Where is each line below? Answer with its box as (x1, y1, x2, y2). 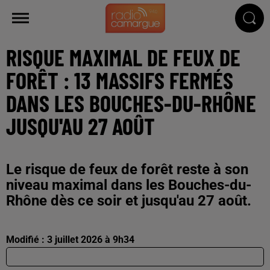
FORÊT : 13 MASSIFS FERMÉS (6, 66, 233, 94)
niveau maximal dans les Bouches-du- (6, 176, 251, 193)
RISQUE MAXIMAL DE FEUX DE (6, 43, 240, 71)
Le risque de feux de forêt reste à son (6, 160, 248, 178)
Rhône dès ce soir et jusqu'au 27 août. (6, 192, 251, 209)
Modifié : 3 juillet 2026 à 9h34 (6, 233, 134, 245)
